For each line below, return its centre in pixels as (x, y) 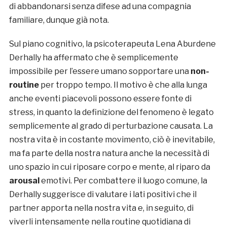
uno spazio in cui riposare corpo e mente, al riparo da (109, 167)
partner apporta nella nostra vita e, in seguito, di (101, 208)
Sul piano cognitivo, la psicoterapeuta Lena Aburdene (112, 44)
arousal (24, 180)
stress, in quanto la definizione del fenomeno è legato (111, 112)
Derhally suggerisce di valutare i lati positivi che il (103, 194)
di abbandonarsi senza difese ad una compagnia (100, 6)
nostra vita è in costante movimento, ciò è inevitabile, (112, 139)
